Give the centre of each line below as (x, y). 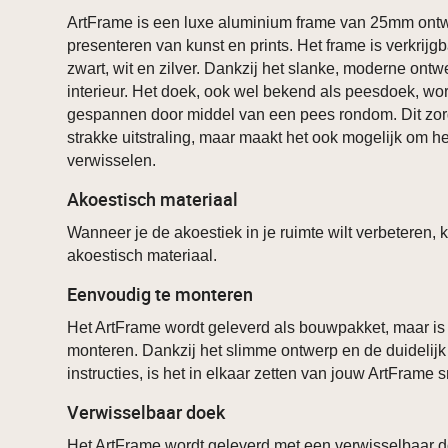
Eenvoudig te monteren (160, 294)
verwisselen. (112, 161)
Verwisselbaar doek (146, 412)
